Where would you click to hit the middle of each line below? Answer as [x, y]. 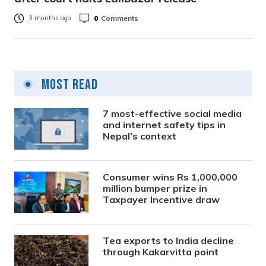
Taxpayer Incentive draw [161, 199]
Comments [120, 18]
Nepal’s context [140, 136]
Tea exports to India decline [169, 240]
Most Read [68, 85]
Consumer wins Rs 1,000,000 [170, 177]
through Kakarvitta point [161, 252]
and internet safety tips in [164, 125]
